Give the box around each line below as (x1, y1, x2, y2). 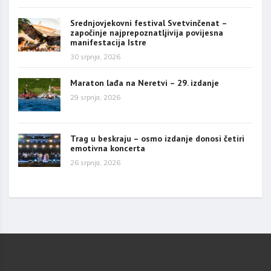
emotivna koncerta (70, 143, 145, 154)
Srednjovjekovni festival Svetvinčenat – (70, 18, 227, 29)
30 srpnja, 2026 (70, 53, 120, 62)
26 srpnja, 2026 (70, 158, 120, 168)
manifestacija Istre (70, 37, 146, 48)
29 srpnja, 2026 (70, 93, 120, 102)
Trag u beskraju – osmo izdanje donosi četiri (70, 133, 244, 145)
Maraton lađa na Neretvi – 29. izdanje (70, 77, 219, 89)
